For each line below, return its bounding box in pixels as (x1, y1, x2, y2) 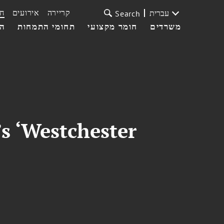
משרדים (150, 21, 181, 32)
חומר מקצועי (87, 21, 138, 32)
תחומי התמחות (17, 21, 75, 32)
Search (115, 8, 140, 18)
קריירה (47, 7, 70, 17)
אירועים (12, 7, 39, 17)
